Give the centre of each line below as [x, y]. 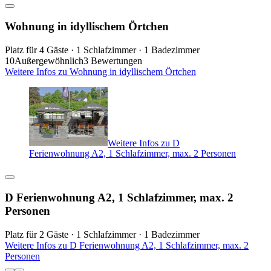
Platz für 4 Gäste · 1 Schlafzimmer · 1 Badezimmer [102, 50]
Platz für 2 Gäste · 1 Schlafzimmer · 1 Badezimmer [102, 234]
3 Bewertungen [113, 60]
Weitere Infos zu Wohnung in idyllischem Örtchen [100, 71]
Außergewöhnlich [49, 60]
